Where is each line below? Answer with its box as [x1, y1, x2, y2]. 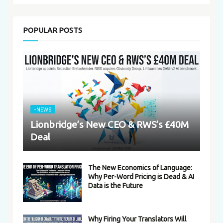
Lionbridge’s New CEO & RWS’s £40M [30, 119, 189, 130]
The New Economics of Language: [88, 164, 192, 172]
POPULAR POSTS [23, 26, 82, 35]
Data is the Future [88, 182, 143, 190]
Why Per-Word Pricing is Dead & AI [88, 173, 194, 181]
